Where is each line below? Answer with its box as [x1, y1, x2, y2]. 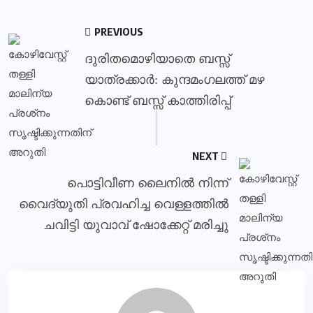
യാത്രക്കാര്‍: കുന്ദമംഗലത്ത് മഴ [85, 73, 265, 87]
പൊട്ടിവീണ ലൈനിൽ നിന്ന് [67, 176, 228, 190]
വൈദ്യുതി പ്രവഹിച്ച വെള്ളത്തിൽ [19, 197, 228, 211]
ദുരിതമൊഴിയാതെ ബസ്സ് [85, 52, 230, 66]
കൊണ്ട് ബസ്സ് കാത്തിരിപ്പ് [85, 94, 231, 108]
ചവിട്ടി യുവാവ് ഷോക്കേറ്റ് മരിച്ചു [43, 218, 228, 232]
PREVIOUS [92, 25, 143, 38]
